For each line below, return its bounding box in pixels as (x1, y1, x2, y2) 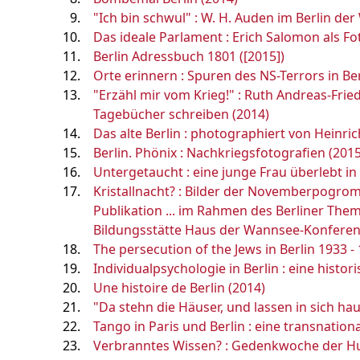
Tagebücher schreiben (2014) (93, 105, 269, 123)
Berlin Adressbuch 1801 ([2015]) (93, 47, 284, 65)
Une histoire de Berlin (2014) (93, 279, 265, 297)
